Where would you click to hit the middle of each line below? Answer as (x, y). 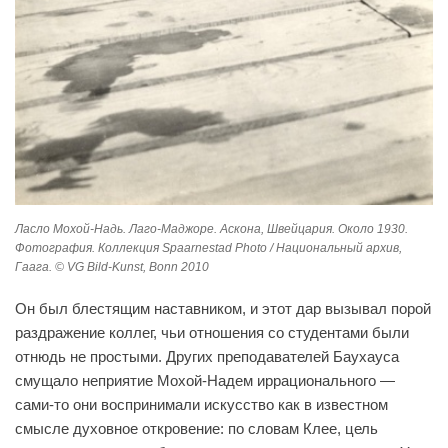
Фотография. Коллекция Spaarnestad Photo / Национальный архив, (208, 248)
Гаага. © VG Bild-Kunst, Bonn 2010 (112, 267)
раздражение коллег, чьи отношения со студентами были (212, 333)
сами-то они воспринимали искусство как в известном (201, 405)
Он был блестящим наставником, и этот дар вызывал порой (223, 309)
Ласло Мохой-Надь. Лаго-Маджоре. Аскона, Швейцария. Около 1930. (211, 229)
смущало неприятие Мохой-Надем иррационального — (205, 381)
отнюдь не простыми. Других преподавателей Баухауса (207, 357)
